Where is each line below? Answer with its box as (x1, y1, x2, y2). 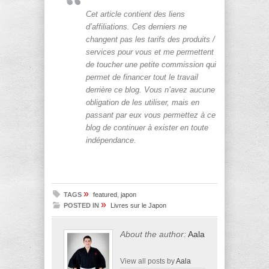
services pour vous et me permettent (86, 47, 214, 56)
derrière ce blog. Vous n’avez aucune (86, 85, 215, 94)
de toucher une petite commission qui (86, 60, 216, 69)
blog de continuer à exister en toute (86, 123, 208, 132)
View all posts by (120, 257, 176, 265)
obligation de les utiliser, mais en (86, 98, 199, 107)
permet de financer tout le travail (86, 73, 198, 82)
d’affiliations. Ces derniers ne (86, 22, 187, 31)
